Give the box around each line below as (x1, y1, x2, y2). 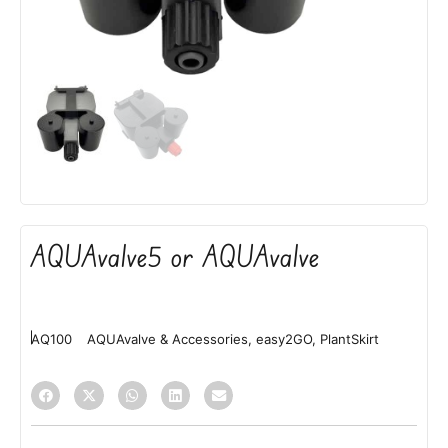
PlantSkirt (320, 330, 379, 347)
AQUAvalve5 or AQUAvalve (31, 237, 320, 275)
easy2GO (256, 330, 312, 347)
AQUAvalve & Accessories (87, 330, 248, 347)
